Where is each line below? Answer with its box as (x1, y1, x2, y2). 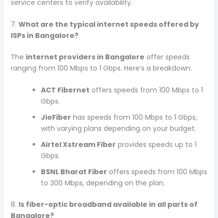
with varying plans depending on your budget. (40, 124, 196, 134)
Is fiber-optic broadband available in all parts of (18, 200, 198, 210)
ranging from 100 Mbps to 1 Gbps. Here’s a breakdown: (10, 63, 192, 73)
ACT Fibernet (40, 85, 90, 95)
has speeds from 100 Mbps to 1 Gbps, (71, 112, 197, 123)
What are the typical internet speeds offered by (18, 19, 199, 29)
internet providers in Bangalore (25, 52, 145, 62)
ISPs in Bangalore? (10, 30, 78, 40)
